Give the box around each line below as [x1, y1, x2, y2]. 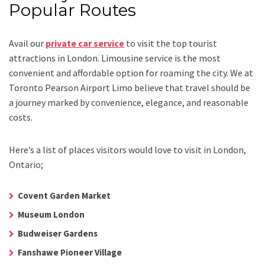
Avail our [9, 37, 46, 50]
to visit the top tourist [124, 37, 217, 50]
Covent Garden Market [18, 190, 112, 202]
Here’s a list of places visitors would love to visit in [9, 144, 211, 156]
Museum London [18, 209, 85, 221]
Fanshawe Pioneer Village [18, 247, 124, 258]
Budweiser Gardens [18, 228, 99, 240]
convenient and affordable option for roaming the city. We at [9, 67, 253, 79]
